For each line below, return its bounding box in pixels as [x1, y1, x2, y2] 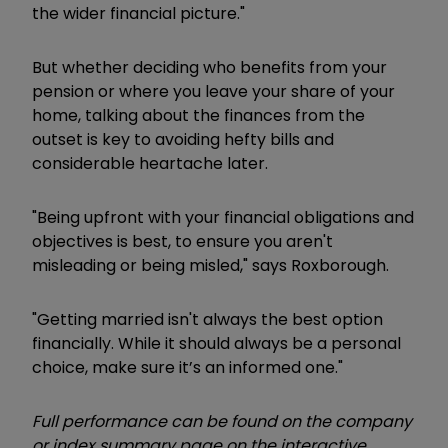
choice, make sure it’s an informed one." [32, 355, 343, 379]
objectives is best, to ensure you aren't [32, 229, 333, 253]
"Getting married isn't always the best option [32, 307, 383, 331]
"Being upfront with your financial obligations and [32, 205, 414, 229]
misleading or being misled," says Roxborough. [32, 253, 389, 277]
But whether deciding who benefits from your [32, 55, 387, 79]
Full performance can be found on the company [32, 409, 412, 433]
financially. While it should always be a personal [32, 331, 401, 355]
